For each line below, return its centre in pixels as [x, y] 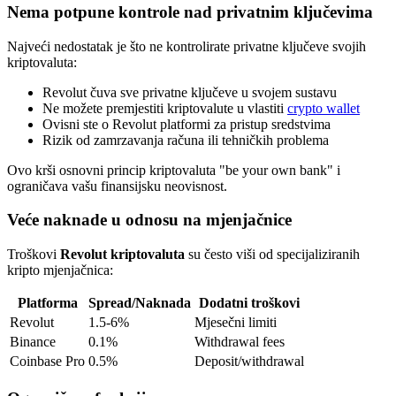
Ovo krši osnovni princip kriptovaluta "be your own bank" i [174, 170]
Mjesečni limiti [236, 323]
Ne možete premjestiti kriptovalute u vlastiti [165, 108]
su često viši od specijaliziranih [272, 255]
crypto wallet [324, 108]
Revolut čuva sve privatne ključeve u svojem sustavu [190, 92]
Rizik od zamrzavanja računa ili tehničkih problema [186, 140]
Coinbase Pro [47, 362]
